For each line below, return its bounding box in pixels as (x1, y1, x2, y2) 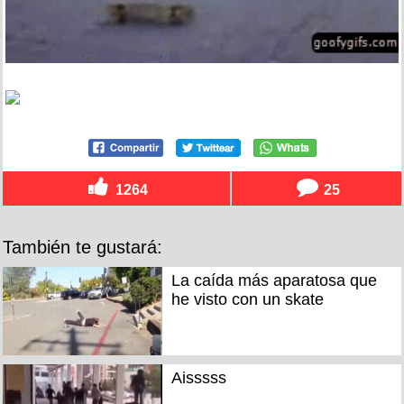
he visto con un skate (170, 289, 324, 308)
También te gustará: (3, 236, 162, 257)
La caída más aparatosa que (170, 271, 377, 289)
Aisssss (170, 369, 226, 388)
